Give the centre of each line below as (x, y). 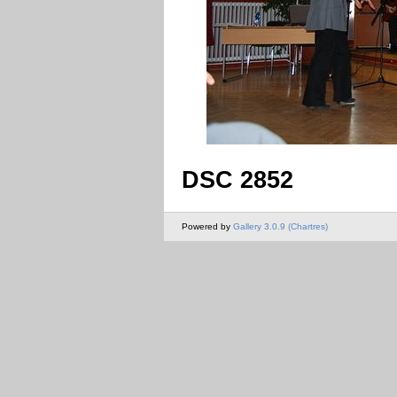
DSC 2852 (237, 179)
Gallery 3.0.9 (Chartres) (280, 226)
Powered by (207, 226)
